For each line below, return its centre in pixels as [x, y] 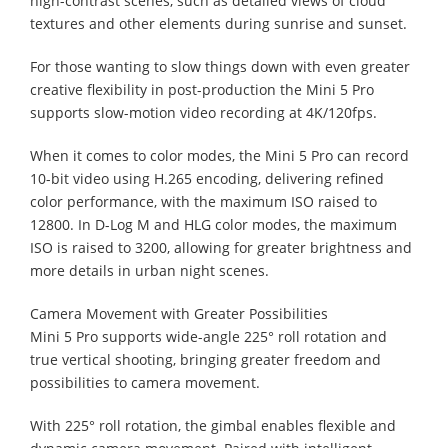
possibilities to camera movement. [145, 382]
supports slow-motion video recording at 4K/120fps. [203, 112]
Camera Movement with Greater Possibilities [179, 313]
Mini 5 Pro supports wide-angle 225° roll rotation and [208, 336]
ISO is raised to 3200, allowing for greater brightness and [221, 247]
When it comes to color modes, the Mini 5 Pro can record [219, 155]
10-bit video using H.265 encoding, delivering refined [207, 178]
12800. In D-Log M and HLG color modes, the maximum [213, 224]
